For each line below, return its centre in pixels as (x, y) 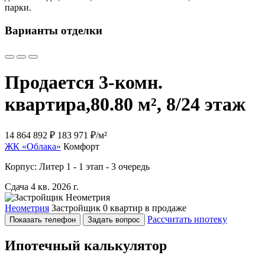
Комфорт (81, 146)
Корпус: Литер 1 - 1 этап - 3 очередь (77, 166)
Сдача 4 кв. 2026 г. (42, 186)
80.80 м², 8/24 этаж (168, 104)
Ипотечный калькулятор (86, 245)
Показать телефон (43, 219)
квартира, (48, 104)
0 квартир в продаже (145, 208)
